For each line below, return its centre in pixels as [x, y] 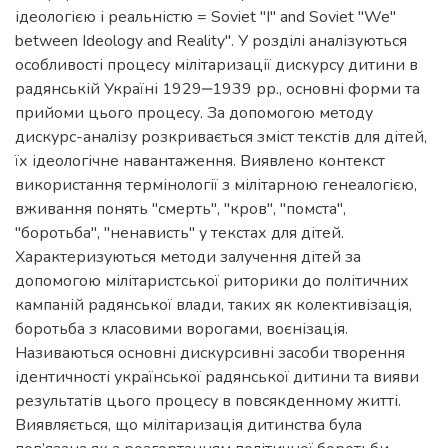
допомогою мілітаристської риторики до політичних [212, 281]
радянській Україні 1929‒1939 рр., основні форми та [217, 89]
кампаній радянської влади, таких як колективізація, [213, 305]
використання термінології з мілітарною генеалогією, [216, 185]
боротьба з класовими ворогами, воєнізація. [181, 329]
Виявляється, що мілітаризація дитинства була [188, 425]
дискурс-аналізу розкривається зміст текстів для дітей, [221, 137]
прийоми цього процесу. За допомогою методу [194, 113]
